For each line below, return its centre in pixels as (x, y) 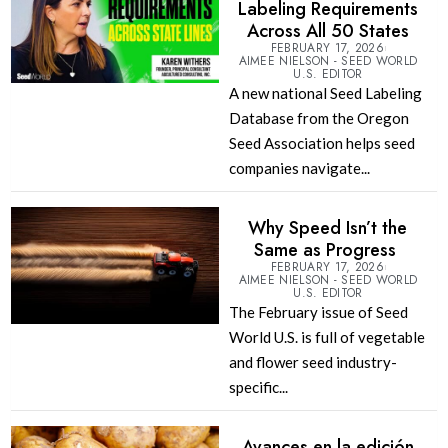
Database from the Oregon (318, 118)
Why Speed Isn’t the (328, 228)
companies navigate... (299, 168)
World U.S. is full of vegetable (326, 337)
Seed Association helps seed (321, 143)
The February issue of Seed (318, 312)
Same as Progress (328, 250)
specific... (258, 387)
